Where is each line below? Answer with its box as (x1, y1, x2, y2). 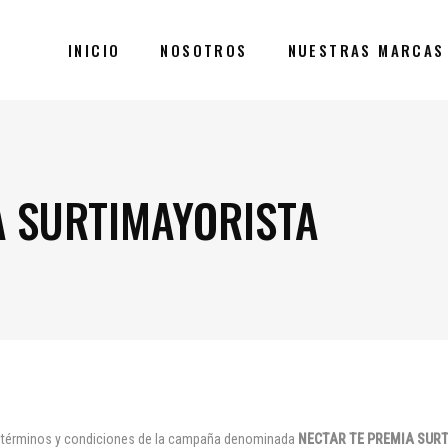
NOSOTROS (160, 39, 248, 61)
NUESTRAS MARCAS (287, 39, 445, 61)
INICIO (67, 39, 121, 61)
